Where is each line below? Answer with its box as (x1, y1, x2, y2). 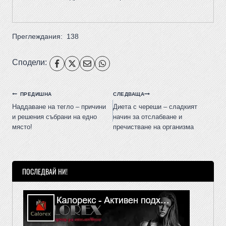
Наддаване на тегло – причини (12, 103, 106, 111)
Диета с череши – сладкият (113, 103, 197, 111)
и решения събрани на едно (12, 113, 97, 121)
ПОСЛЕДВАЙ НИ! (22, 165, 68, 177)
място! (12, 123, 32, 131)
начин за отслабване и (113, 113, 182, 121)
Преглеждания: (12, 32, 63, 41)
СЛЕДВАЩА (113, 91, 145, 97)
